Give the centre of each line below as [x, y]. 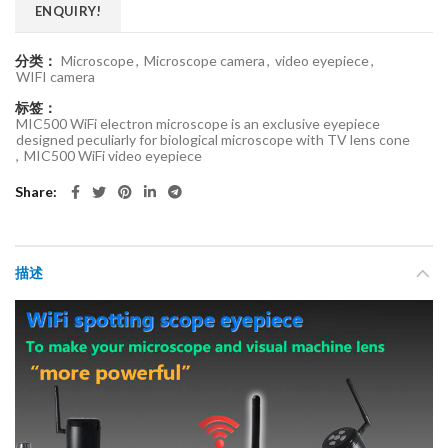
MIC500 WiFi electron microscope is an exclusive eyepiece [198, 123]
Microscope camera [204, 60]
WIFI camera [55, 76]
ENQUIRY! [68, 11]
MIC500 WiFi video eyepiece [113, 155]
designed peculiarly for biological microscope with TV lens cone [213, 139]
